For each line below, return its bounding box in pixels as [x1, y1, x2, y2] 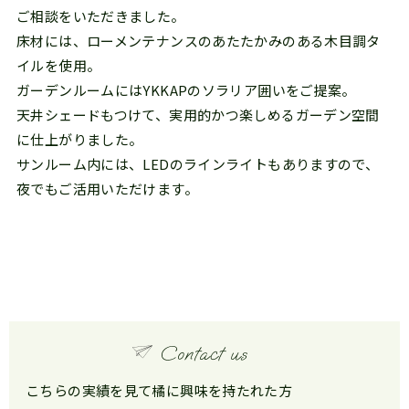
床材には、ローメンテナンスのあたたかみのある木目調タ [16, 30, 381, 50]
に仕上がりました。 [16, 129, 143, 149]
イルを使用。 [16, 55, 101, 75]
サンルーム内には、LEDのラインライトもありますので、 [16, 153, 380, 173]
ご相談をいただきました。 [16, 5, 185, 26]
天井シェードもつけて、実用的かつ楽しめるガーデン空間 [16, 104, 380, 124]
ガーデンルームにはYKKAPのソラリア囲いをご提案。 [16, 79, 356, 100]
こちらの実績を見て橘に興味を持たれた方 [26, 380, 293, 400]
